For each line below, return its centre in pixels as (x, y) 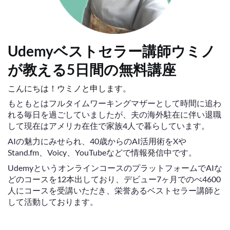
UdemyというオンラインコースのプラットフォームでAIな (115, 168)
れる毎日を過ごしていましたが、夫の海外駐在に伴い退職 (114, 114)
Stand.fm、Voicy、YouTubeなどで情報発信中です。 (102, 152)
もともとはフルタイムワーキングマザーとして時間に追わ (114, 103)
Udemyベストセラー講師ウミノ (112, 51)
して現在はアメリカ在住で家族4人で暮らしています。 (109, 126)
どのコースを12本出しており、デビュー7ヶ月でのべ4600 (114, 179)
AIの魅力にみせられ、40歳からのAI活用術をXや (97, 141)
